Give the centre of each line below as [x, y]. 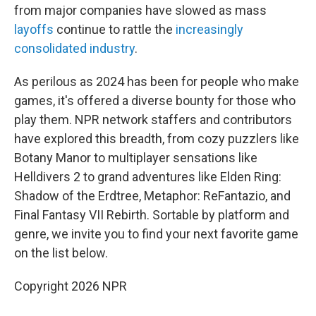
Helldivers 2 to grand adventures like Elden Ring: [148, 177]
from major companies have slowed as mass [140, 11]
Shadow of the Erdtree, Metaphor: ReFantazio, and [152, 196]
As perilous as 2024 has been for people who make [157, 82]
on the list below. [61, 253]
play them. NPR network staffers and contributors [153, 120]
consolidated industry [74, 49]
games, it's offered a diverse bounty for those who [155, 101]
